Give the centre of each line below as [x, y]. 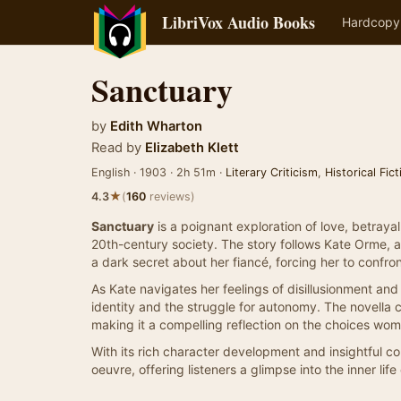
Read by [116, 148]
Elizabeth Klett [192, 148]
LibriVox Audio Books [239, 22]
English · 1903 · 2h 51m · [158, 172]
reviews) [171, 196]
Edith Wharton [156, 126]
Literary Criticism [272, 172]
